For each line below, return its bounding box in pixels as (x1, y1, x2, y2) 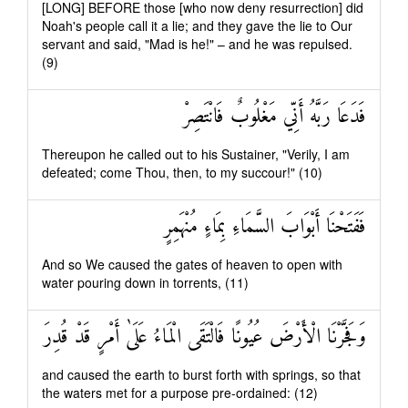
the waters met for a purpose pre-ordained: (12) (42, 383, 318, 402)
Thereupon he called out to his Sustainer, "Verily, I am (42, 145, 350, 163)
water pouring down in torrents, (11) (42, 273, 249, 291)
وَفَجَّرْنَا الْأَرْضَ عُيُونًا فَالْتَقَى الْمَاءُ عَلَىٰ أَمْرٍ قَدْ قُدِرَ (44, 320, 366, 355)
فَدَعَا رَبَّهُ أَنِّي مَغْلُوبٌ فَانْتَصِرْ (183, 99, 366, 135)
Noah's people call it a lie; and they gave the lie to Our (42, 16, 352, 35)
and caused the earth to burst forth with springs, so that (42, 365, 361, 383)
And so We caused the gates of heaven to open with (42, 255, 342, 273)
